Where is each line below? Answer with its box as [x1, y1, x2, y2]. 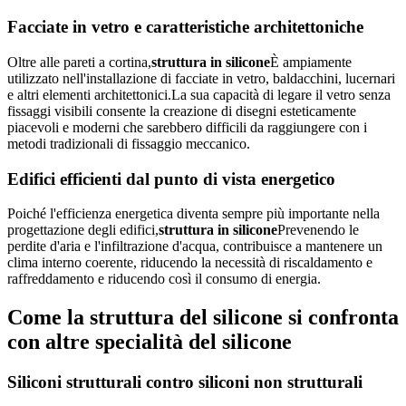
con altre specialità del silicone [7, 330, 292, 354]
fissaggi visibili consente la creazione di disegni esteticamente [7, 103, 356, 119]
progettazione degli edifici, [7, 222, 159, 238]
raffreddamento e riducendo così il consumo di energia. [7, 271, 321, 287]
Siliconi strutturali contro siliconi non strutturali [7, 372, 362, 392]
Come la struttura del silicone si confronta [7, 305, 399, 330]
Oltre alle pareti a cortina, [7, 54, 151, 70]
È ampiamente [270, 54, 352, 70]
